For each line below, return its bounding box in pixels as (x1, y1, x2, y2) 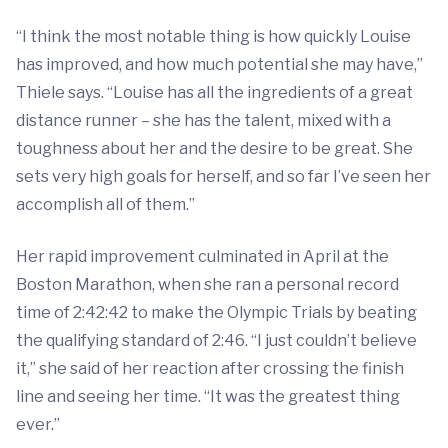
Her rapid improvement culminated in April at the (16, 246, 389, 266)
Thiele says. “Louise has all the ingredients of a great (16, 82, 413, 102)
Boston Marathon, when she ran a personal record (16, 274, 399, 294)
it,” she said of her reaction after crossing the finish (16, 358, 404, 378)
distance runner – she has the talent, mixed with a (16, 110, 391, 130)
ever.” (16, 414, 60, 434)
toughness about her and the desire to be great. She (16, 138, 413, 158)
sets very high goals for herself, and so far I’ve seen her (16, 166, 431, 186)
